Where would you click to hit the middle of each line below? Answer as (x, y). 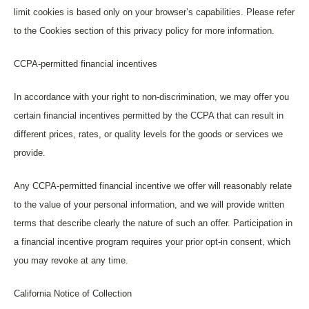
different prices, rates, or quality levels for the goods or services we (148, 134)
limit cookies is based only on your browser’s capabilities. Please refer (154, 12)
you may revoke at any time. (71, 260)
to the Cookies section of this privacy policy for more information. (144, 31)
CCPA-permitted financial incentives (86, 64)
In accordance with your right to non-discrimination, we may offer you (151, 97)
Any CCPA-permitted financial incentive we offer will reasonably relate (153, 186)
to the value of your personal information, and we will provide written (149, 205)
